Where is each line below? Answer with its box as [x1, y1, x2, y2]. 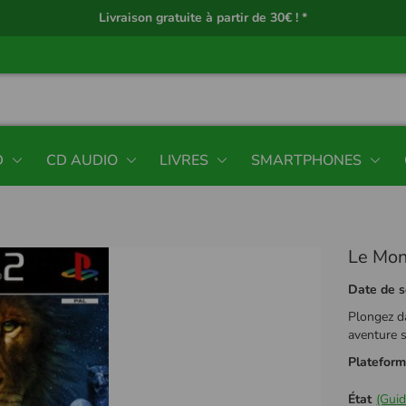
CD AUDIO [45, 150, 118, 170]
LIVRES [159, 150, 209, 170]
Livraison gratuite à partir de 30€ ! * [99, 9, 307, 26]
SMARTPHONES [251, 150, 362, 170]
